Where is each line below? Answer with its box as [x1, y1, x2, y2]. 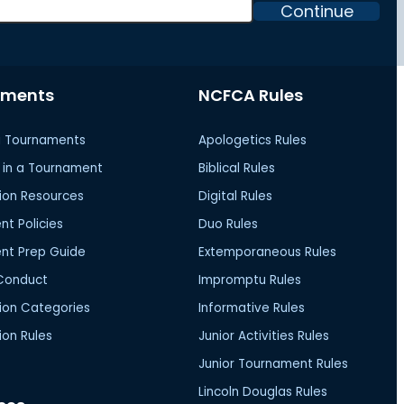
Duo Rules [198, 215, 259, 233]
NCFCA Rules [198, 83, 304, 106]
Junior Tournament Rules [198, 354, 349, 372]
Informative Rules [198, 298, 306, 317]
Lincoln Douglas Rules [198, 382, 328, 400]
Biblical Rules [198, 159, 276, 177]
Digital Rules [198, 187, 273, 205]
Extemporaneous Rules [198, 243, 337, 261]
